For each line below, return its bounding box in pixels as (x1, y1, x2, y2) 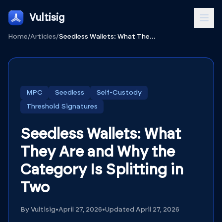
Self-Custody (96, 89, 142, 96)
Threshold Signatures (26, 103, 98, 110)
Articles (30, 33, 56, 40)
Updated (105, 206, 136, 213)
